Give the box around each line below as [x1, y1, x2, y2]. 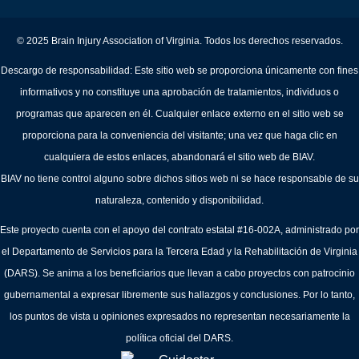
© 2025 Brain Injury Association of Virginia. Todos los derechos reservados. [16, 35, 343, 47]
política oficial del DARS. [126, 333, 233, 345]
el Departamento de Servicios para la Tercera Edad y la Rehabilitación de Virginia [2, 246, 357, 258]
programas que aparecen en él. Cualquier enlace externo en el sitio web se [15, 108, 344, 120]
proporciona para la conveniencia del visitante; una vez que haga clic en [22, 130, 337, 142]
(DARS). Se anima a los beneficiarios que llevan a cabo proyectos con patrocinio [4, 268, 355, 280]
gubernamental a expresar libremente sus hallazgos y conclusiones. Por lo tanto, [4, 289, 355, 301]
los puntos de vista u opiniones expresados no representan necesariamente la [9, 311, 350, 323]
